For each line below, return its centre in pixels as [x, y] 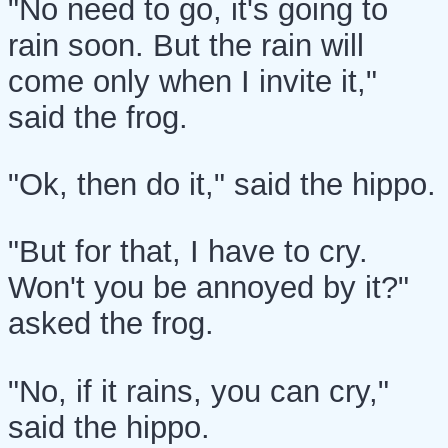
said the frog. [98, 117]
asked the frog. [111, 324]
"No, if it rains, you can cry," [198, 391]
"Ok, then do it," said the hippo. [222, 185]
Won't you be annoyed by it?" [208, 288]
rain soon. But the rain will [186, 45]
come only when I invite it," [192, 81]
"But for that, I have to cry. [188, 252]
